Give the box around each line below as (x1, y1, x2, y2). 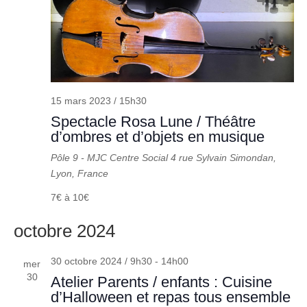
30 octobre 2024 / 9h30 (50, 255, 152, 267)
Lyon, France (50, 167, 108, 179)
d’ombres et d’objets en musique (50, 127, 265, 145)
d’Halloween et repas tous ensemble (50, 288, 291, 306)
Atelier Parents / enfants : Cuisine (50, 273, 272, 291)
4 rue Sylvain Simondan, (170, 151, 276, 163)
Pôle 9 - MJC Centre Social (50, 151, 171, 163)
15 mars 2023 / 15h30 (50, 95, 147, 106)
